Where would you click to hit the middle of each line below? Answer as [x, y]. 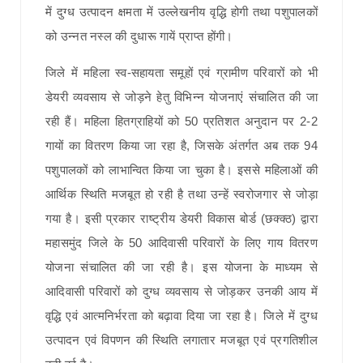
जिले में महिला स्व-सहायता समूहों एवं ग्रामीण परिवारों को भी [181, 72]
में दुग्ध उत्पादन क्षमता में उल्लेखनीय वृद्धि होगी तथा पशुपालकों [181, 11]
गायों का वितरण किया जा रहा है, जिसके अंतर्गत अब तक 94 [181, 145]
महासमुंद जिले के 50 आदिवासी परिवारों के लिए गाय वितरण [181, 242]
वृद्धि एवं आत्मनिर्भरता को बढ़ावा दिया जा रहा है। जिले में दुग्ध [181, 315]
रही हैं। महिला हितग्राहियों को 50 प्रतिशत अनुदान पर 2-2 [181, 121]
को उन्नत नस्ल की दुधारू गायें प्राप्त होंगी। [139, 36]
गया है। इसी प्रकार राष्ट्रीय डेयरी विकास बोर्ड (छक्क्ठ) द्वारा [181, 218]
